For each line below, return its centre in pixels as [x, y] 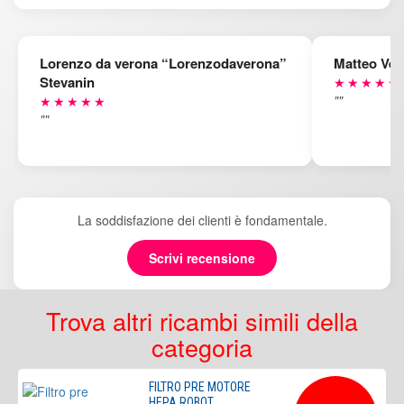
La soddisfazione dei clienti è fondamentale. [202, 220]
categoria [202, 347]
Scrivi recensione [202, 258]
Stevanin [67, 82]
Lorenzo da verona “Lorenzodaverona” [163, 63]
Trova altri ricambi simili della [202, 321]
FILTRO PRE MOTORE [200, 387]
